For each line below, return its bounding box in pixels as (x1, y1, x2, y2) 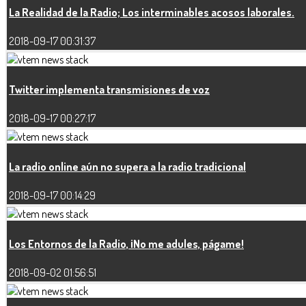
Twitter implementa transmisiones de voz (9, 83, 210, 97)
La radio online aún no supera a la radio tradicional (9, 160, 246, 174)
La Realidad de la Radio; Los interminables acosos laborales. (9, 5, 294, 20)
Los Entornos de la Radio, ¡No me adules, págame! (9, 237, 244, 251)
